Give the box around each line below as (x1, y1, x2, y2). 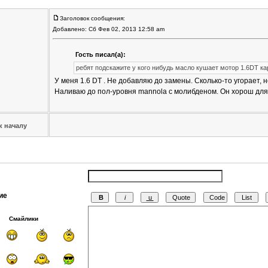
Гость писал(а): (75, 51, 126, 59)
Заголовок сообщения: (59, 15, 125, 22)
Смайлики (8, 215, 38, 223)
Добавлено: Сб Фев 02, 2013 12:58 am (52, 26, 166, 33)
